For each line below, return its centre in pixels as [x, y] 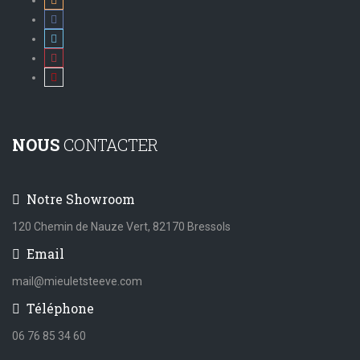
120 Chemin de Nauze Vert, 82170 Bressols [121, 226]
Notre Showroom [79, 198]
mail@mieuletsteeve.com [78, 281]
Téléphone [59, 308]
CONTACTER [109, 144]
